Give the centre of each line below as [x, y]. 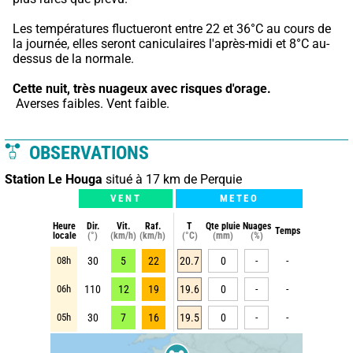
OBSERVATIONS [87, 152]
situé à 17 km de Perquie [172, 179]
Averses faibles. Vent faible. [93, 103]
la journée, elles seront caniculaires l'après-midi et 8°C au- [171, 43]
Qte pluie [223, 226]
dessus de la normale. [73, 58]
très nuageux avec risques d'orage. [172, 88]
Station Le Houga [54, 179]
